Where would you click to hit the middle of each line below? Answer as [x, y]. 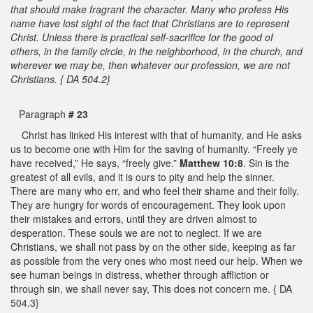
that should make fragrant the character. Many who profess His [150, 9]
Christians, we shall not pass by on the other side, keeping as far [153, 246]
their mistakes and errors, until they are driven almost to [134, 218]
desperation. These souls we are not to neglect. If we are [136, 232]
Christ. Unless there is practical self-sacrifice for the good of [142, 37]
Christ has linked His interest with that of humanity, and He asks [160, 134]
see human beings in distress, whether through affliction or [140, 274]
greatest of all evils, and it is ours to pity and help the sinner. [143, 176]
